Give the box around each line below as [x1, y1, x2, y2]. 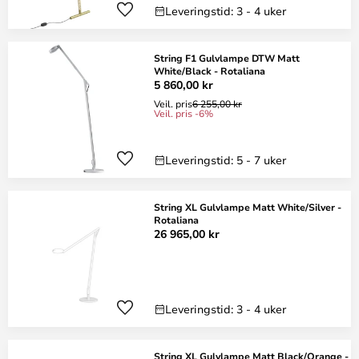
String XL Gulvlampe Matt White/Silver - [154, 200, 341, 213]
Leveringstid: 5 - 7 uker [165, 152, 286, 167]
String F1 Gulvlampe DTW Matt [154, 51, 300, 64]
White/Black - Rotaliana [154, 64, 265, 77]
